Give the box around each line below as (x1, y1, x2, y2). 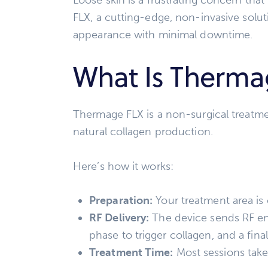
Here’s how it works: (73, 159, 173, 173)
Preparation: (89, 193, 153, 207)
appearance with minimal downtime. (73, 28, 253, 41)
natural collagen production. (73, 125, 213, 139)
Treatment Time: (89, 245, 173, 259)
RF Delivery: (89, 211, 150, 224)
